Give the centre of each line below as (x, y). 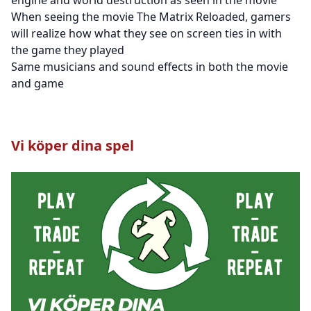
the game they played (68, 50)
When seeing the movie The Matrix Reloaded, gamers (151, 16)
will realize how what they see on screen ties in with (146, 33)
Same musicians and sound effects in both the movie (150, 66)
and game (37, 83)
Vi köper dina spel (73, 145)
